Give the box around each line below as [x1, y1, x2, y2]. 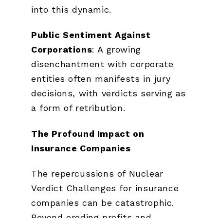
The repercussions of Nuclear [31, 168, 163, 179]
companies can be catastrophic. [31, 198, 175, 208]
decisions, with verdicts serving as [31, 88, 186, 99]
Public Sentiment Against [31, 30, 151, 40]
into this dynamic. [31, 4, 111, 15]
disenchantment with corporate [31, 59, 174, 70]
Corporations [31, 44, 92, 55]
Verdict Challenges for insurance [31, 183, 179, 194]
